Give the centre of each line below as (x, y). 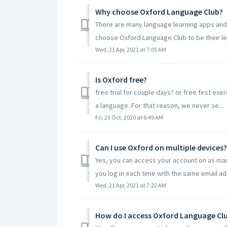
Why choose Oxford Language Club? (159, 11)
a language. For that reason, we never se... (159, 105)
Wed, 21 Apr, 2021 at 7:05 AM (131, 49)
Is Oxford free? (121, 79)
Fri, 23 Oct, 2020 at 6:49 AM (129, 117)
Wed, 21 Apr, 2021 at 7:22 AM (131, 185)
